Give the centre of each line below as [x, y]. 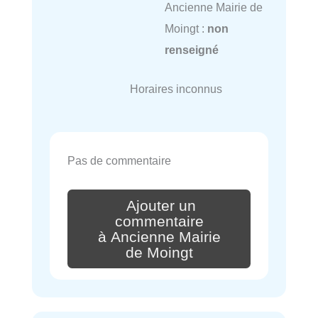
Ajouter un [161, 205]
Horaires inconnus [176, 88]
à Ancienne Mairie [159, 237]
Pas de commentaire [119, 161]
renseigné [191, 50]
